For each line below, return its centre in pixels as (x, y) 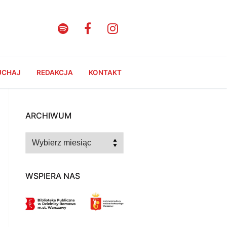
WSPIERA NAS (53, 176)
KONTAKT (105, 72)
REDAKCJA (55, 72)
